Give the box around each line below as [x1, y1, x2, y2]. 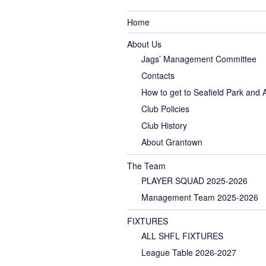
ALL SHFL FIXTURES [141, 230, 223, 242]
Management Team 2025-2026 [141, 191, 258, 204]
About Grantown [141, 136, 202, 148]
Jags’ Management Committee [141, 53, 256, 65]
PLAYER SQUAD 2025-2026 [141, 175, 248, 187]
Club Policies [141, 103, 189, 115]
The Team [127, 159, 166, 172]
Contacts [141, 69, 175, 82]
